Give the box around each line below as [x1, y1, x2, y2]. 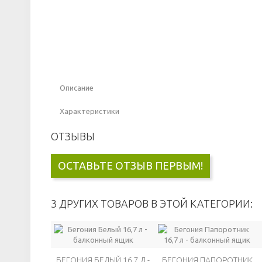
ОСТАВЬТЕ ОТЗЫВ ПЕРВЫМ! [58, 160, 203, 172]
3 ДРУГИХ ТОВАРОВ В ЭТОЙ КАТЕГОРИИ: [51, 198, 253, 210]
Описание [60, 84, 94, 92]
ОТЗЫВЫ [51, 130, 95, 143]
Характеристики [60, 107, 119, 116]
